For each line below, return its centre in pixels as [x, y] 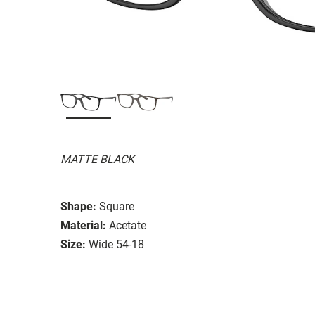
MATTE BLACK [97, 159]
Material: [83, 225]
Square [117, 206]
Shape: [78, 206]
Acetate [128, 225]
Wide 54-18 [116, 244]
